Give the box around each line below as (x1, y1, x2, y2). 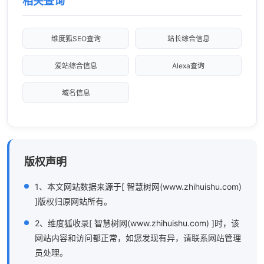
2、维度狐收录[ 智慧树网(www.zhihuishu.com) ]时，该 (35, 218, 239, 229)
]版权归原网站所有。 (35, 196, 112, 207)
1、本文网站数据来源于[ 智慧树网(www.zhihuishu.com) (35, 181, 242, 192)
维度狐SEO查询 (51, 34, 101, 43)
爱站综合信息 (54, 61, 97, 70)
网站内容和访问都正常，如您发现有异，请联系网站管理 (35, 233, 241, 243)
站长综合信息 (167, 34, 210, 43)
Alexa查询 (172, 61, 204, 70)
